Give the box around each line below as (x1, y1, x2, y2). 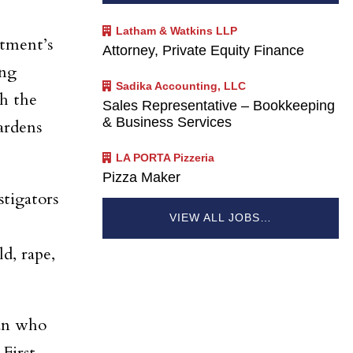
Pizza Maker (102, 169, 181, 186)
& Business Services (102, 114, 232, 131)
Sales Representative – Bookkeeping (102, 98, 336, 114)
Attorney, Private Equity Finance (102, 43, 305, 58)
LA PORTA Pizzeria (115, 151, 214, 165)
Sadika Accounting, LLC (115, 79, 246, 92)
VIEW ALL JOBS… (169, 211, 273, 225)
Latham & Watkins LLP (115, 24, 237, 37)
